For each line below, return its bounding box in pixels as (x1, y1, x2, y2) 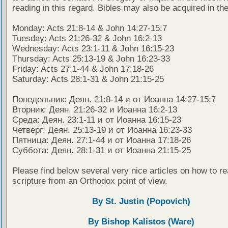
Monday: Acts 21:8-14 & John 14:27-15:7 (12, 23, 167, 34)
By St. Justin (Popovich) (92, 196, 190, 207)
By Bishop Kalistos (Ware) (88, 217, 194, 227)
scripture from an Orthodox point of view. (12, 176, 167, 186)
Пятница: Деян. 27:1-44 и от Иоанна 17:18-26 (12, 135, 191, 146)
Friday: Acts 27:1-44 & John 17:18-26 (12, 64, 154, 74)
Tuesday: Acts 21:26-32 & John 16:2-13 (12, 34, 162, 44)
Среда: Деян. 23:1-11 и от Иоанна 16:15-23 (12, 115, 181, 125)
